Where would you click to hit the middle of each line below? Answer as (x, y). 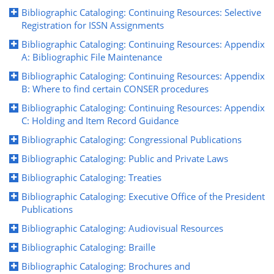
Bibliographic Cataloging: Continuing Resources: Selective (141, 12)
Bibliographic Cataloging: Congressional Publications (131, 139)
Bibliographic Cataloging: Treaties (91, 177)
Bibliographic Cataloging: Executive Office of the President (143, 196)
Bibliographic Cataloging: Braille (88, 247)
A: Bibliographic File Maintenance (92, 57)
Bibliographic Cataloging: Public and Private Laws (125, 158)
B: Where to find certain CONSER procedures (115, 88)
